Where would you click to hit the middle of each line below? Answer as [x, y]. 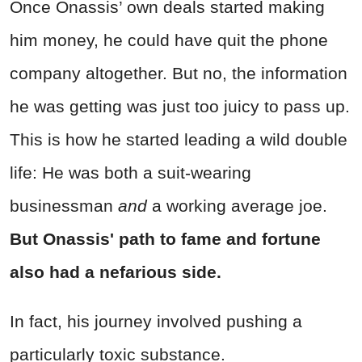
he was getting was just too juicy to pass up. [180, 106]
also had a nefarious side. [116, 271]
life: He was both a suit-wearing [130, 172]
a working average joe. [240, 205]
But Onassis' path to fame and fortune [165, 238]
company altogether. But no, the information [179, 73]
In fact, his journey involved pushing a [156, 321]
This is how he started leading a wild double [179, 139]
